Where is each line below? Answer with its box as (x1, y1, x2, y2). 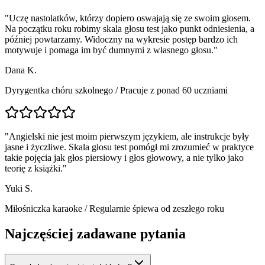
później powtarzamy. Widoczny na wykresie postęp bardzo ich (5, 34, 238, 45)
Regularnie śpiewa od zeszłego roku (89, 203, 224, 214)
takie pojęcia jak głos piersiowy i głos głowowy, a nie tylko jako (5, 153, 244, 163)
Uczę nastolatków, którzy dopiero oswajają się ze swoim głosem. (9, 13, 251, 24)
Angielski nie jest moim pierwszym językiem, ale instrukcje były (9, 131, 249, 142)
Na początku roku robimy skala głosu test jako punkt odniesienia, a (5, 24, 254, 34)
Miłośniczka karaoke (5, 203, 82, 214)
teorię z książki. (5, 163, 63, 174)
